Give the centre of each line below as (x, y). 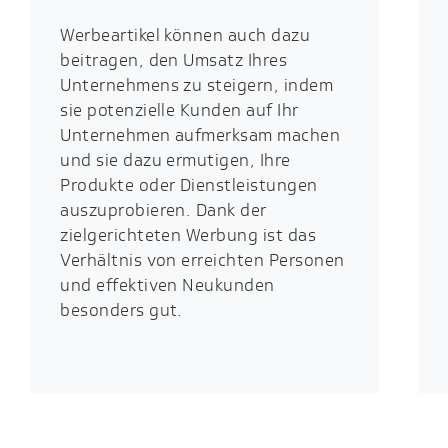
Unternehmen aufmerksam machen (200, 135)
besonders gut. (121, 310)
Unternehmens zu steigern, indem (197, 85)
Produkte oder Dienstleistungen (189, 185)
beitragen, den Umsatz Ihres (174, 60)
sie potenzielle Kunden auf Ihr (179, 110)
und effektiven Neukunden (167, 285)
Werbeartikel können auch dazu (185, 35)
